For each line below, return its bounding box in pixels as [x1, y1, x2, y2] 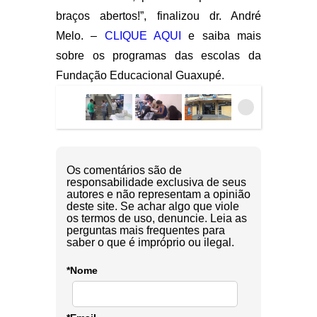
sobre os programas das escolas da [56, 49, 261, 62]
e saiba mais [181, 29, 262, 42]
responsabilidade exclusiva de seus [67, 175, 246, 188]
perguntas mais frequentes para [67, 224, 225, 236]
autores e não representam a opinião [67, 188, 250, 200]
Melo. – [56, 29, 105, 42]
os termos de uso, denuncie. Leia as [67, 212, 247, 224]
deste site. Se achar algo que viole [67, 200, 239, 212]
